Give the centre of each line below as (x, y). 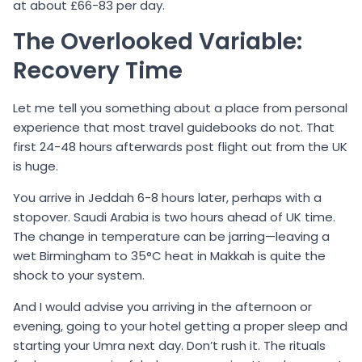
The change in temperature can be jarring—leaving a (171, 236)
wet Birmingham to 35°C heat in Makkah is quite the (169, 255)
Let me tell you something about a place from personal (180, 107)
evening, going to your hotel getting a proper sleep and (180, 326)
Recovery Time (98, 71)
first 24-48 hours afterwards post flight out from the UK (180, 146)
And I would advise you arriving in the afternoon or (162, 306)
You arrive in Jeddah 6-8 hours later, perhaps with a (167, 197)
